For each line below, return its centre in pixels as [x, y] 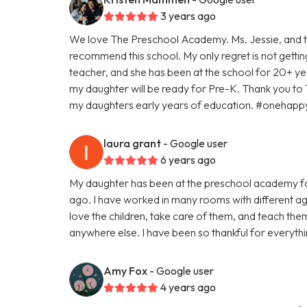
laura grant [133, 143]
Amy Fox [126, 270]
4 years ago [188, 287]
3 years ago [188, 15]
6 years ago [188, 159]
